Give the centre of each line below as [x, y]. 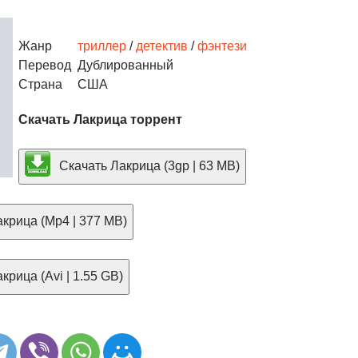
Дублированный [122, 65]
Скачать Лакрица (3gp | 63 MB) [148, 165]
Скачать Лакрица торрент [100, 119]
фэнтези [222, 46]
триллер [102, 46]
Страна [40, 84]
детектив [162, 46]
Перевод [45, 65]
